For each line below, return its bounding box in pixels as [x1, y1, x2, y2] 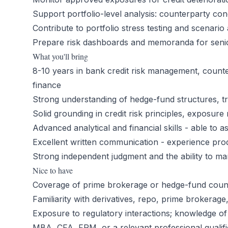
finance [33, 80, 61, 90]
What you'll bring [33, 51, 88, 62]
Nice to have [33, 165, 73, 176]
